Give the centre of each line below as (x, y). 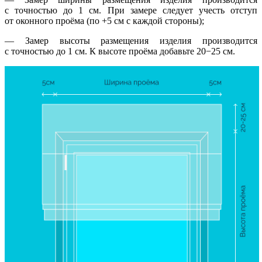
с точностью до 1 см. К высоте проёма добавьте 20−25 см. (120, 51)
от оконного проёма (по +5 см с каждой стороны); (104, 20)
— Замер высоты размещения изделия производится (131, 40)
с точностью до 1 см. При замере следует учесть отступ (131, 10)
